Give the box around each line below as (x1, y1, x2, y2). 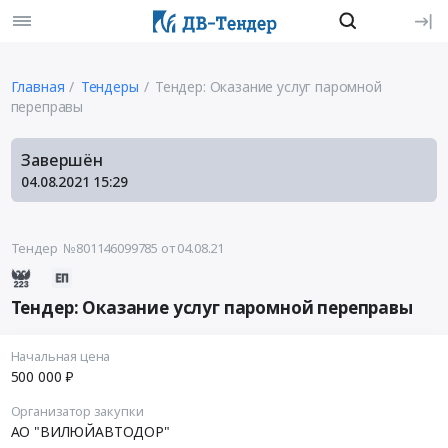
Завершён (21, 148, 103, 171)
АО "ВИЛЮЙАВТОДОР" (10, 422, 170, 442)
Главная (10, 76, 65, 96)
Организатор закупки (10, 402, 144, 421)
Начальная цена (10, 347, 111, 366)
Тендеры (80, 76, 139, 96)
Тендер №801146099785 (10, 239, 159, 258)
